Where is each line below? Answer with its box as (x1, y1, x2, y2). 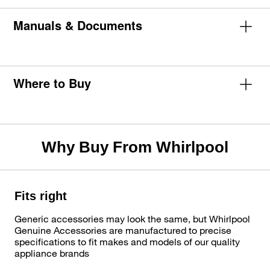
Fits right (14, 189, 67, 202)
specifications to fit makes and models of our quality (14, 235, 240, 247)
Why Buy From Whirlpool (42, 137, 228, 156)
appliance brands (14, 246, 89, 259)
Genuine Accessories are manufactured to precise (14, 224, 231, 236)
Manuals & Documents (13, 16, 143, 34)
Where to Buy (13, 74, 92, 92)
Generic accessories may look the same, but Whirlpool (14, 212, 250, 224)
